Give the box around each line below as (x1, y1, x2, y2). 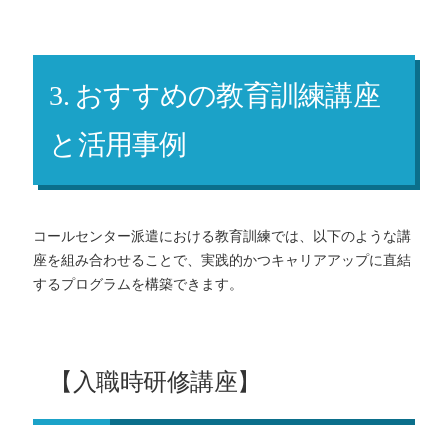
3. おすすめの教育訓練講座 (49, 79, 380, 111)
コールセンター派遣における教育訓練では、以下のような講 (33, 228, 412, 244)
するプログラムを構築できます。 (33, 276, 244, 292)
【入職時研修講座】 (49, 368, 261, 395)
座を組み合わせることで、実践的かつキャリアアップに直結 (33, 252, 412, 268)
